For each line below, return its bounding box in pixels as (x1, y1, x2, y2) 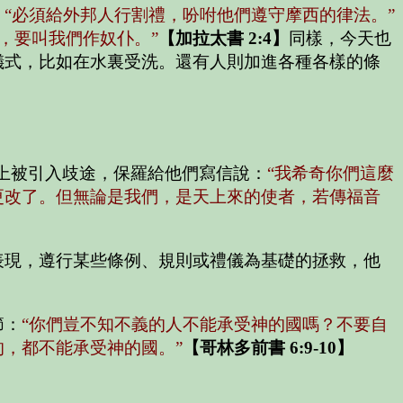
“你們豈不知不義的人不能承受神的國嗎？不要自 (22, 314, 388, 334)
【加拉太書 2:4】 (158, 28, 289, 48)
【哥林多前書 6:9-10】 (183, 337, 354, 357)
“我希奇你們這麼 (267, 164, 394, 184)
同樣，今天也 (289, 28, 391, 48)
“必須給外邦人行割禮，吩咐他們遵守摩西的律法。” (4, 4, 395, 24)
